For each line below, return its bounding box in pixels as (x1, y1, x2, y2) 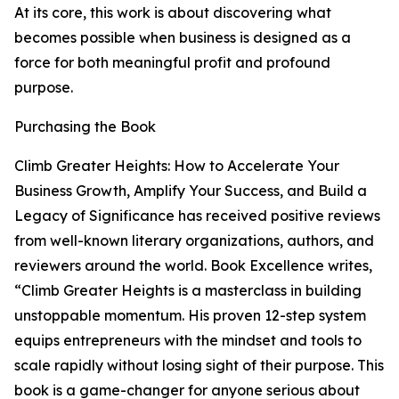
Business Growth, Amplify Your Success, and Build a (14, 182, 367, 200)
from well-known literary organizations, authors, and (14, 232, 374, 250)
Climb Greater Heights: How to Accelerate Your (14, 157, 339, 175)
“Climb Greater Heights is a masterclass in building (14, 281, 362, 300)
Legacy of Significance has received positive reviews (14, 207, 380, 225)
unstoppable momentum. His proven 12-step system (14, 306, 366, 325)
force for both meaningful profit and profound (14, 53, 330, 72)
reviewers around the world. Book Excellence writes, (14, 256, 372, 275)
